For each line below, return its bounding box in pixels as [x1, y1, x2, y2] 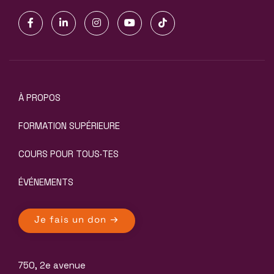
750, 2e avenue [18, 259, 86, 271]
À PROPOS [18, 91, 61, 103]
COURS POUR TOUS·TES [18, 147, 119, 160]
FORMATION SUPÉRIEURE [18, 119, 120, 131]
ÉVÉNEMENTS [18, 176, 73, 188]
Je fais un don [34, 215, 109, 225]
